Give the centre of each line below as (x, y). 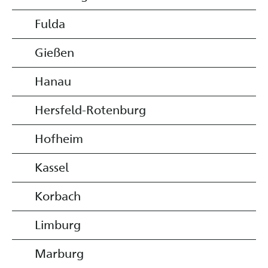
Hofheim (59, 138)
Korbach (58, 195)
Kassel (52, 167)
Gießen (54, 52)
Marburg (59, 253)
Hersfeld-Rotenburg (90, 109)
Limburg (58, 224)
